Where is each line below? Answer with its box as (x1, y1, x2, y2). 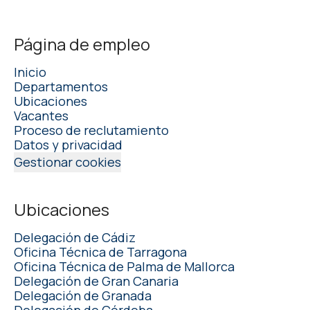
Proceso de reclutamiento (14, 121, 169, 138)
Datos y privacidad (14, 136, 122, 153)
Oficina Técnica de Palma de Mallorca (14, 257, 235, 275)
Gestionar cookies (14, 153, 121, 170)
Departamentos (14, 77, 108, 95)
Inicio (14, 63, 46, 80)
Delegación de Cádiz (14, 228, 136, 246)
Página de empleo (14, 32, 150, 55)
